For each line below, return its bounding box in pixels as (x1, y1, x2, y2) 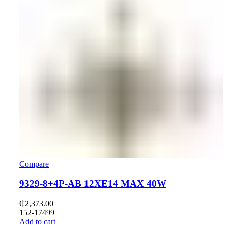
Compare (19, 159, 49, 168)
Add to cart (19, 217, 55, 226)
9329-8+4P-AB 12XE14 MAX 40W (19, 178, 166, 189)
